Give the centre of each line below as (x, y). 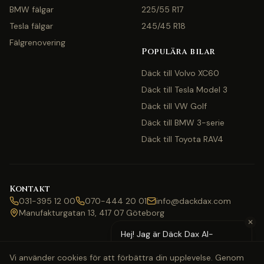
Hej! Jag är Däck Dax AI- (167, 234)
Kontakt (30, 189)
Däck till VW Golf (174, 106)
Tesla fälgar (31, 26)
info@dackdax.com (194, 201)
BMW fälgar (32, 9)
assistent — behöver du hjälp (177, 246)
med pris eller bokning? (166, 258)
